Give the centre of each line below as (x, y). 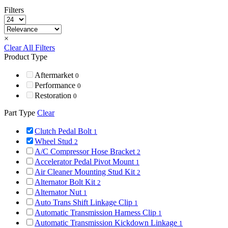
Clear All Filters (30, 47)
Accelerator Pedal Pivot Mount (85, 161)
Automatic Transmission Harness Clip (96, 212)
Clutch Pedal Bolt (64, 131)
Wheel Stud (54, 141)
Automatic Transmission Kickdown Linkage (107, 222)
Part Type (21, 112)
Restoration (54, 95)
